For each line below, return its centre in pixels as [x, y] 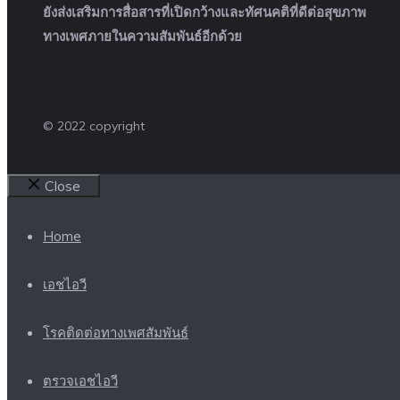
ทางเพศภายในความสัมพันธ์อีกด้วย [142, 37]
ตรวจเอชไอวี [80, 381]
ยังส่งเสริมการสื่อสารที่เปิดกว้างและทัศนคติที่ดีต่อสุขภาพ [204, 12]
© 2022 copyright [94, 126]
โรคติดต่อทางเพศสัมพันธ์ [116, 333]
